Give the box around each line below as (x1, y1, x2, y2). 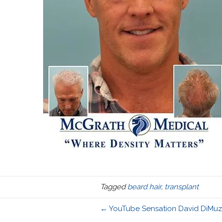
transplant (164, 182, 199, 191)
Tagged (100, 182, 127, 191)
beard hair (127, 182, 161, 191)
